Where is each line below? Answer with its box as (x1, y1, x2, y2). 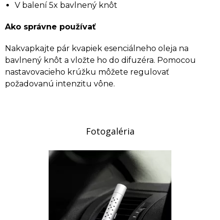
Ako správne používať (5, 22, 96, 31)
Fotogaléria (85, 125, 135, 137)
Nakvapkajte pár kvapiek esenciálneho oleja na (5, 43, 189, 53)
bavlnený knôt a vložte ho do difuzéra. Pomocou (5, 55, 196, 65)
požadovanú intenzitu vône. (5, 79, 115, 88)
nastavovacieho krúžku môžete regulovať (5, 67, 169, 77)
